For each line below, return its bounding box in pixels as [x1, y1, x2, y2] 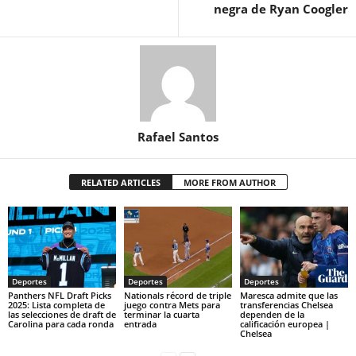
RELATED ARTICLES [80, 176, 161, 189]
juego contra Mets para [123, 298, 220, 311]
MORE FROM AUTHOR [183, 176, 276, 189]
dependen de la [239, 308, 304, 320]
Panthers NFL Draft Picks [8, 288, 111, 301]
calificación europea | [239, 317, 330, 330]
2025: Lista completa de [8, 298, 105, 311]
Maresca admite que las [239, 288, 338, 301]
